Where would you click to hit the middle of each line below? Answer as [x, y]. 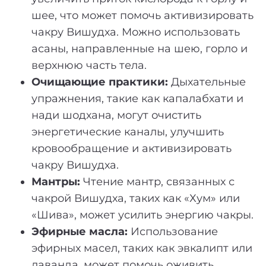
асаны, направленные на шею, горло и [140, 48]
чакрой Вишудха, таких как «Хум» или [136, 198]
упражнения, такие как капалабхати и [137, 98]
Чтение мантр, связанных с [157, 181]
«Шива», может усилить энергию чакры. [142, 215]
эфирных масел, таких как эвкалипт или [142, 248]
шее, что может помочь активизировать [142, 15]
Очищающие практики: [100, 82]
